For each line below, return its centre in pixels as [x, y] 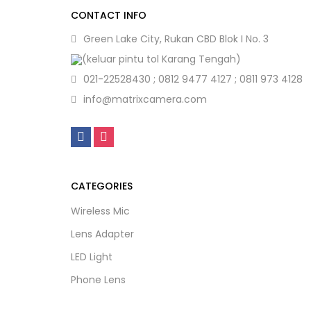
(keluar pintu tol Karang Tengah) [161, 59]
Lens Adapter [102, 234]
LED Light [92, 257]
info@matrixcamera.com [145, 99]
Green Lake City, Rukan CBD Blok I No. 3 [176, 39]
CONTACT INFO [109, 15]
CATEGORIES [102, 186]
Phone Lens [98, 280]
